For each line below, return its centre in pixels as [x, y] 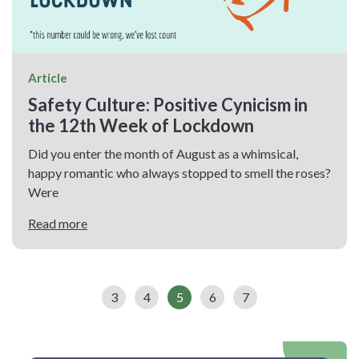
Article [48, 77]
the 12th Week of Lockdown [141, 125]
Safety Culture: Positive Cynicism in [168, 104]
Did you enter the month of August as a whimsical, [163, 153]
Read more [58, 223]
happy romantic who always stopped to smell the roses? [179, 172]
